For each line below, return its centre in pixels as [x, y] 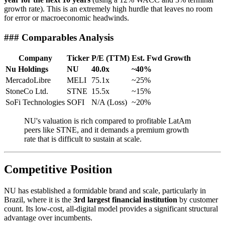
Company [35, 58]
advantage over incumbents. [48, 218]
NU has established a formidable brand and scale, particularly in [105, 191]
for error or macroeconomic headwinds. [67, 18]
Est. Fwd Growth [161, 58]
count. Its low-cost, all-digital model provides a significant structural [111, 209]
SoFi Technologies [35, 102]
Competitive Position [58, 170]
